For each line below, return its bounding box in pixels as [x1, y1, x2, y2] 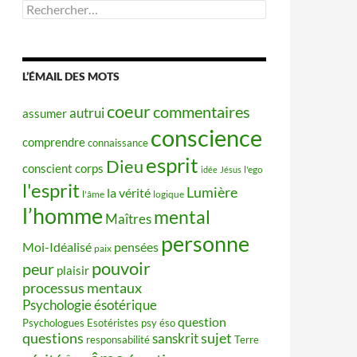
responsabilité [86, 333, 150, 346]
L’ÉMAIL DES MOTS [22, 69, 120, 83]
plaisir [57, 264, 89, 277]
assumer [22, 107, 67, 120]
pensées [114, 240, 159, 254]
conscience [151, 124, 262, 151]
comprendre [22, 135, 85, 149]
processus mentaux [22, 280, 142, 296]
